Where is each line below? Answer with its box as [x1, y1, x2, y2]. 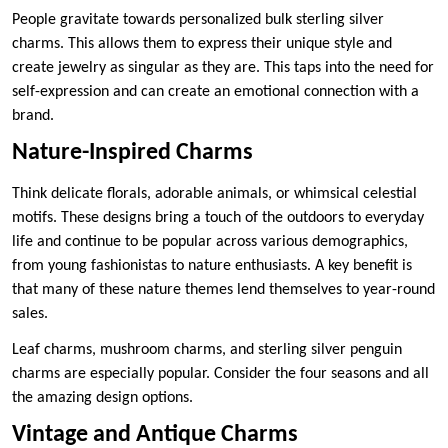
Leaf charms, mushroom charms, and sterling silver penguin [12, 341, 402, 358]
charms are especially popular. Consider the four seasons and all [12, 365, 429, 382]
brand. [12, 107, 58, 124]
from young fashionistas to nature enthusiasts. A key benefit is [12, 257, 412, 274]
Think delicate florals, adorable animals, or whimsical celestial [12, 185, 417, 202]
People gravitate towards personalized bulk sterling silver [12, 11, 384, 28]
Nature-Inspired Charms [12, 140, 258, 165]
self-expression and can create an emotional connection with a [12, 83, 419, 100]
